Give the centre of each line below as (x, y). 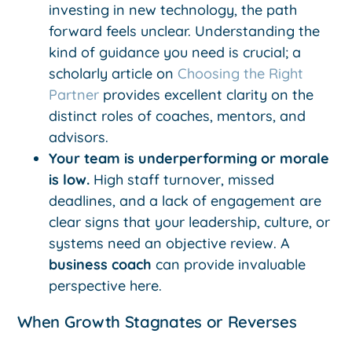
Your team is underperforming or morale (189, 159)
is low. (70, 180)
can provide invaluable (229, 265)
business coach (101, 265)
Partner (74, 95)
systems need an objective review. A (170, 244)
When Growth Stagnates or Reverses (157, 321)
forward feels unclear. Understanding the (185, 31)
